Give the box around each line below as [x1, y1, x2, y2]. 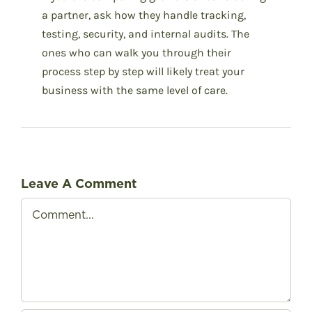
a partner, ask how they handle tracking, [42, 8, 246, 22]
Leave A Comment [21, 174, 136, 192]
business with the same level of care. [42, 83, 228, 97]
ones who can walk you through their [42, 45, 231, 59]
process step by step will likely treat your [42, 64, 244, 78]
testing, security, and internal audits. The [42, 26, 249, 40]
